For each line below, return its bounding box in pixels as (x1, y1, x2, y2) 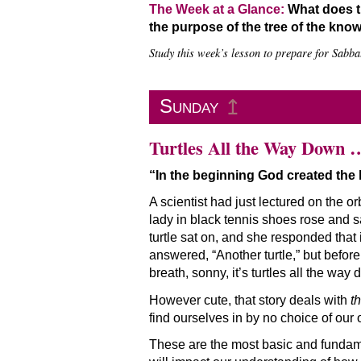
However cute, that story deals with (148, 293, 351, 307)
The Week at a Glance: (148, 2, 284, 16)
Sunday (159, 95, 218, 118)
